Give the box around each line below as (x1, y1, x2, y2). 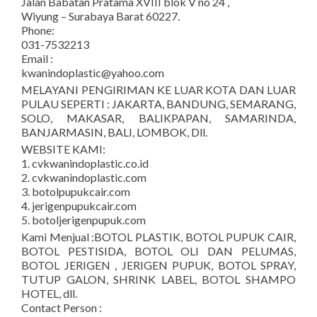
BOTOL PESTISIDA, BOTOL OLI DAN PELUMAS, (21, 244, 296, 258)
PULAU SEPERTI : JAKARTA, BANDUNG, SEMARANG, (21, 97, 296, 110)
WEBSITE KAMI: (21, 142, 105, 156)
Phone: (21, 23, 54, 37)
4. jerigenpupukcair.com (21, 199, 137, 212)
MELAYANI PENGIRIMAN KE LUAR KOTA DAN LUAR (21, 83, 296, 96)
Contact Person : (21, 301, 102, 314)
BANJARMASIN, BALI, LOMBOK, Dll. (21, 125, 207, 139)
